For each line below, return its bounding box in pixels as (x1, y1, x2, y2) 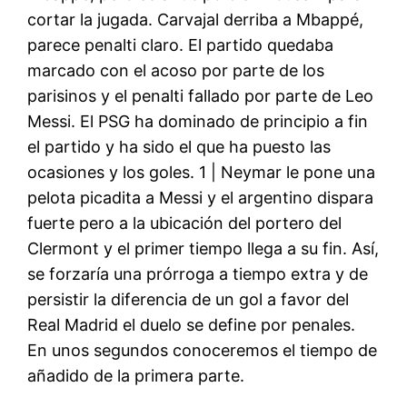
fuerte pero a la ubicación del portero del (27, 213, 342, 233)
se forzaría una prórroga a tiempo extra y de (27, 263, 369, 283)
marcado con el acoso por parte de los (27, 60, 325, 80)
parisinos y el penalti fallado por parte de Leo (27, 85, 374, 105)
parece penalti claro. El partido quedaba (27, 35, 334, 55)
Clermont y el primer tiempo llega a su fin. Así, (27, 238, 380, 258)
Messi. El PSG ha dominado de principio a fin (27, 111, 369, 131)
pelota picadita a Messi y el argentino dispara (27, 187, 374, 207)
